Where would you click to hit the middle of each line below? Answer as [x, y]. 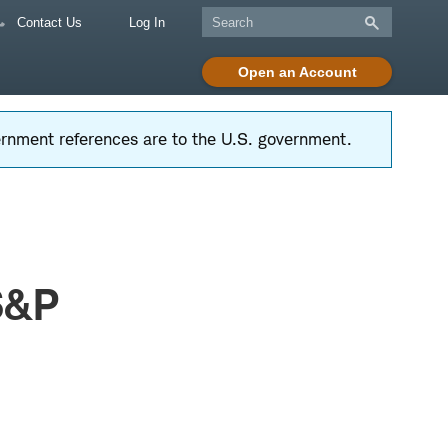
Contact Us [47, 22]
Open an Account [297, 72]
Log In [147, 22]
